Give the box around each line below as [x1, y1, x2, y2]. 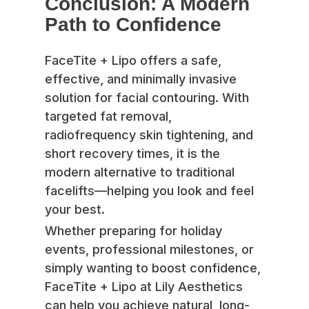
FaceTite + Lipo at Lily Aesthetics [45, 279, 243, 295]
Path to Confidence [45, 14, 221, 36]
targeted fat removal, [45, 109, 172, 124]
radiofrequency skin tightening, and [45, 128, 253, 143]
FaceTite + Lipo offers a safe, [45, 53, 221, 68]
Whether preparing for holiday [45, 223, 222, 239]
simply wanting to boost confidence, [45, 261, 261, 276]
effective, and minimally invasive [45, 72, 237, 87]
